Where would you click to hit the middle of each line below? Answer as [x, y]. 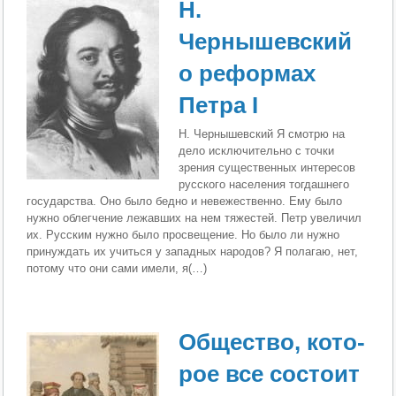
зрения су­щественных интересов [267, 167]
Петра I [219, 105]
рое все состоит [270, 373]
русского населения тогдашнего [264, 184]
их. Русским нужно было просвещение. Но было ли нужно [183, 234]
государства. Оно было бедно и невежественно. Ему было [185, 201]
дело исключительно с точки [257, 150]
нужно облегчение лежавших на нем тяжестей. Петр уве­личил [194, 217]
